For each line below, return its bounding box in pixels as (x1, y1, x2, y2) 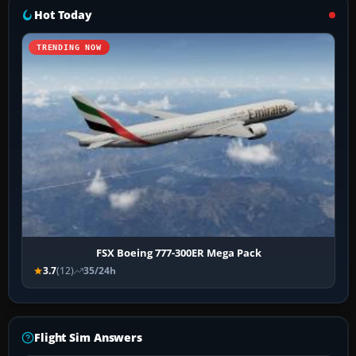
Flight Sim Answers (34, 330, 142, 346)
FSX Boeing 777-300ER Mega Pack (95, 246, 261, 261)
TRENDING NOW (37, 42, 102, 52)
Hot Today (34, 6, 92, 22)
